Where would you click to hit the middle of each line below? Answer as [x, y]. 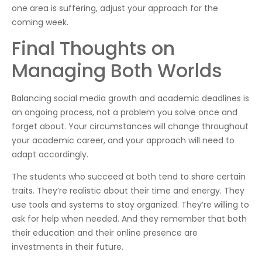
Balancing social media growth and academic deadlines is [130, 98]
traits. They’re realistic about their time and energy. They [128, 191]
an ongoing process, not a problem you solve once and [125, 112]
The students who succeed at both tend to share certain [129, 177]
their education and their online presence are [105, 233]
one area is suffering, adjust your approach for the [115, 8]
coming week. [40, 22]
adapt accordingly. [50, 154]
